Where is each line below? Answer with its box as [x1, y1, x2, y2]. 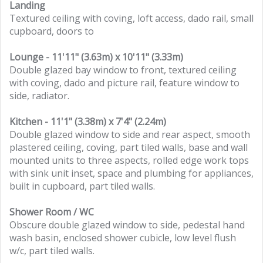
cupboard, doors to [9, 25, 94, 38]
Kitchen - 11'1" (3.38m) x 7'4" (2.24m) [9, 115, 166, 128]
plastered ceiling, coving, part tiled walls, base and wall [9, 141, 248, 154]
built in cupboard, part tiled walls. [9, 180, 155, 193]
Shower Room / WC [9, 205, 94, 218]
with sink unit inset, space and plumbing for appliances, [9, 167, 254, 180]
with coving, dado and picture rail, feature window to [9, 76, 240, 89]
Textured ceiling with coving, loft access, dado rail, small [9, 12, 254, 25]
